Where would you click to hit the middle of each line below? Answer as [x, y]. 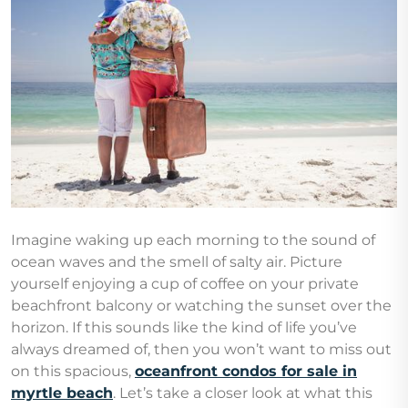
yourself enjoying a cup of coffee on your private [185, 284]
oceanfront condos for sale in [246, 372]
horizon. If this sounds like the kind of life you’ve [184, 328]
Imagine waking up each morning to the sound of [193, 240]
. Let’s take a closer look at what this [243, 393]
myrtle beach [62, 393]
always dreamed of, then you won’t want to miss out [201, 350]
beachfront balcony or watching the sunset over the [201, 306]
